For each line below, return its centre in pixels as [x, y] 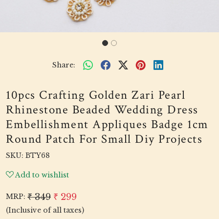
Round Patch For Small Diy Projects [104, 139]
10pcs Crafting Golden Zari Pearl [96, 95]
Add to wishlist [42, 175]
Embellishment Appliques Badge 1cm [107, 124]
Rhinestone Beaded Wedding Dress [102, 110]
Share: [64, 65]
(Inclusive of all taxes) [45, 210]
